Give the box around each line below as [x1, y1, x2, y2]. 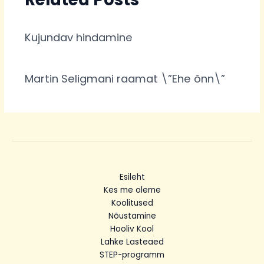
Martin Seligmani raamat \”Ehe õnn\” [24, 71, 225, 87]
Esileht [119, 171, 145, 183]
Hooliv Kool [110, 223, 154, 235]
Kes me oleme [103, 184, 161, 196]
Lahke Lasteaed [100, 236, 164, 248]
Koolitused [111, 197, 153, 209]
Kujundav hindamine [24, 30, 133, 45]
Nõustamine [108, 210, 156, 222]
